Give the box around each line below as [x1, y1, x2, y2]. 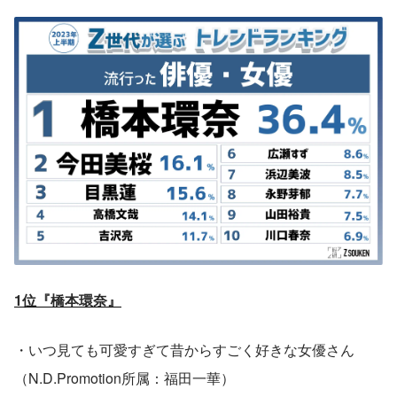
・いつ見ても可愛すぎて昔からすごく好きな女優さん [14, 339, 354, 360]
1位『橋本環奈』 [14, 289, 121, 310]
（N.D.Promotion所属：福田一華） [14, 367, 235, 388]
